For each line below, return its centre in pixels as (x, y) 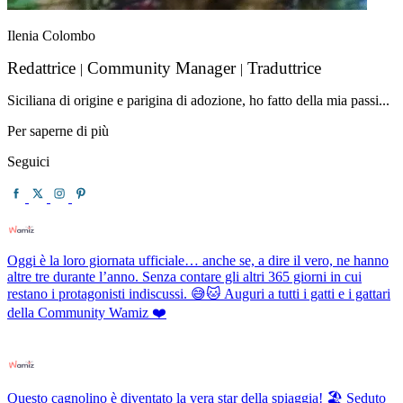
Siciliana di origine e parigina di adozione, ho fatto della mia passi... (198, 100)
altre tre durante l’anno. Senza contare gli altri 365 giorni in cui (184, 276)
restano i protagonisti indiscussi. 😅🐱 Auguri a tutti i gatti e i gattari (199, 293)
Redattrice (44, 67)
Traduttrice (282, 67)
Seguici (28, 161)
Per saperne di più (58, 130)
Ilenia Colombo (51, 35)
